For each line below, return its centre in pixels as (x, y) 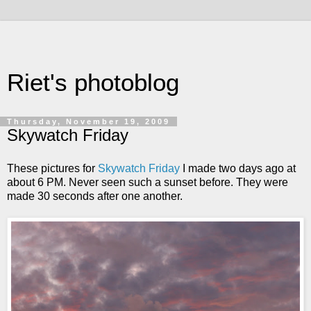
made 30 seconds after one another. (95, 196)
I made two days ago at (239, 168)
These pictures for (52, 168)
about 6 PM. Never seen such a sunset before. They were (148, 182)
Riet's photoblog (93, 83)
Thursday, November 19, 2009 (89, 121)
